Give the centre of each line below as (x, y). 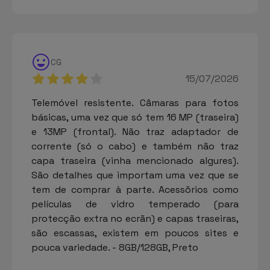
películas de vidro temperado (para (135, 204)
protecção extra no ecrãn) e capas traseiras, (135, 218)
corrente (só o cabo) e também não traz (135, 146)
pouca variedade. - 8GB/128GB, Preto (115, 247)
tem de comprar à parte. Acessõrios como (135, 189)
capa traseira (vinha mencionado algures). (135, 160)
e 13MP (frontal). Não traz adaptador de (135, 131)
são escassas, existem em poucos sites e (135, 233)
